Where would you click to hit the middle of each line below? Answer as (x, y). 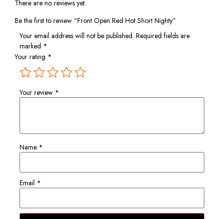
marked (31, 46)
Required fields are (163, 35)
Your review (37, 93)
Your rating (31, 57)
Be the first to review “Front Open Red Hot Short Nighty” (95, 20)
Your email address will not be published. (77, 35)
